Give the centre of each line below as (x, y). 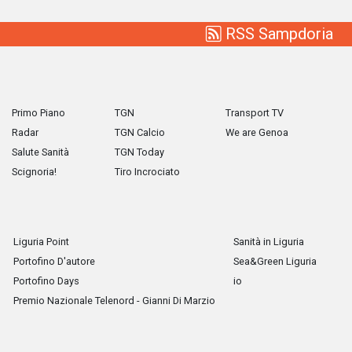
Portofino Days (47, 281)
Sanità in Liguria (268, 242)
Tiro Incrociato (147, 172)
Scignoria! (34, 172)
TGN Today (139, 152)
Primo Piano (38, 113)
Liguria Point (42, 242)
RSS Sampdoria (277, 34)
